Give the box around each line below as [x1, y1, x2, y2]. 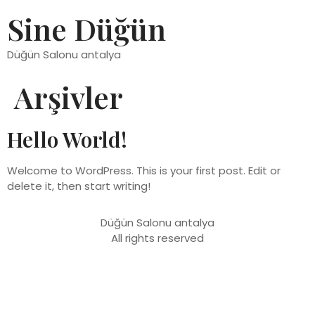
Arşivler [14, 77, 123, 117]
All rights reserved [111, 231, 204, 246]
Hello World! [7, 125, 127, 153]
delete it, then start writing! [7, 179, 150, 193]
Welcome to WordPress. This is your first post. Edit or [7, 163, 281, 178]
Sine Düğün [7, 9, 166, 49]
